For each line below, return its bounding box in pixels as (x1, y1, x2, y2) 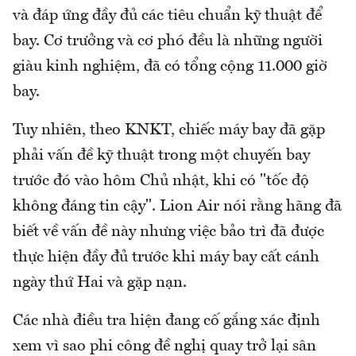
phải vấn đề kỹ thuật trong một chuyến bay (13, 148, 310, 164)
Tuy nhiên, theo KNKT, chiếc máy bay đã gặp (13, 122, 325, 139)
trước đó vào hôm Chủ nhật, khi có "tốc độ (13, 173, 309, 190)
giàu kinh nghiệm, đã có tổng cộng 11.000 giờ (13, 59, 327, 75)
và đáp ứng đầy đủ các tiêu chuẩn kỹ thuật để (13, 8, 322, 25)
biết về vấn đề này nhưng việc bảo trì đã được (13, 224, 324, 241)
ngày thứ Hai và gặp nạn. (13, 275, 187, 292)
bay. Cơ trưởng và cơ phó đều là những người (13, 33, 323, 50)
